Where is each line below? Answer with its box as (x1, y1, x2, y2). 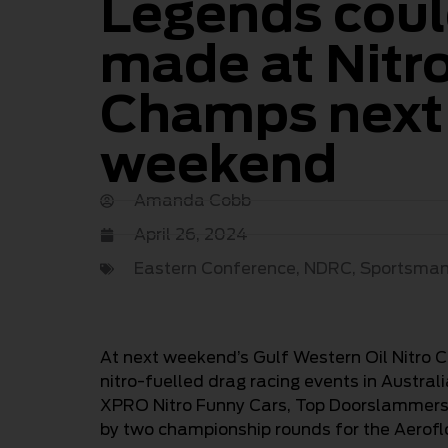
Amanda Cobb (134, 190, 251, 210)
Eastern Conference (134, 258, 296, 278)
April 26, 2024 (134, 224, 248, 244)
